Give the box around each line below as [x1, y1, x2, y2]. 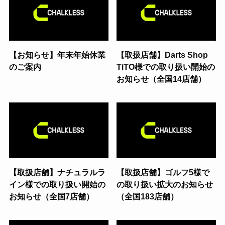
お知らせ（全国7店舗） [9, 192, 94, 201]
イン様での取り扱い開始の [9, 180, 105, 189]
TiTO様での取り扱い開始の [117, 62, 215, 72]
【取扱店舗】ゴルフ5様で [117, 168, 210, 177]
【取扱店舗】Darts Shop [117, 50, 208, 60]
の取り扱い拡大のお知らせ [117, 180, 213, 189]
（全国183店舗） [117, 192, 179, 201]
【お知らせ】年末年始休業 [9, 50, 105, 60]
